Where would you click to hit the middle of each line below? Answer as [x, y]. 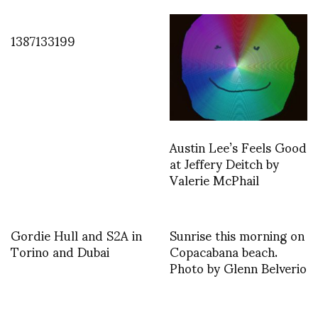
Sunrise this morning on [237, 235]
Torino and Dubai [60, 251]
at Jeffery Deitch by [224, 163]
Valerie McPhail [214, 180]
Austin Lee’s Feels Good [238, 147]
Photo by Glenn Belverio [238, 268]
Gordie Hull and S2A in [76, 235]
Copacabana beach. [224, 251]
